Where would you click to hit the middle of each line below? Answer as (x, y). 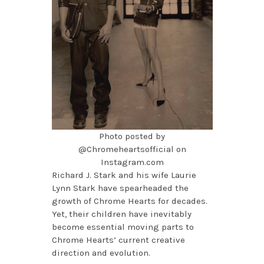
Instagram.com (132, 162)
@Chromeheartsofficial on (132, 149)
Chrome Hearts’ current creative (118, 240)
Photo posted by (132, 136)
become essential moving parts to (123, 227)
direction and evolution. (103, 253)
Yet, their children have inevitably (121, 214)
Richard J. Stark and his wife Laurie (124, 175)
